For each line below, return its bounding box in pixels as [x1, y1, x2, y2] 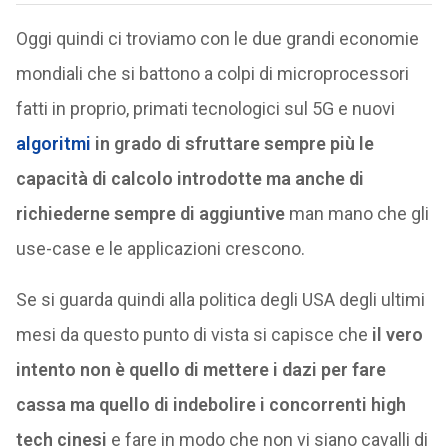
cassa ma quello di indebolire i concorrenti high [15, 394, 406, 415]
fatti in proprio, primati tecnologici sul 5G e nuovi [15, 98, 395, 119]
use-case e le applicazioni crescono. [15, 238, 305, 259]
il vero [371, 324, 423, 345]
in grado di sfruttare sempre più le [90, 133, 374, 154]
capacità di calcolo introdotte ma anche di [15, 168, 364, 189]
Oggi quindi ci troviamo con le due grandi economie [15, 28, 419, 49]
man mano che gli [284, 203, 429, 224]
